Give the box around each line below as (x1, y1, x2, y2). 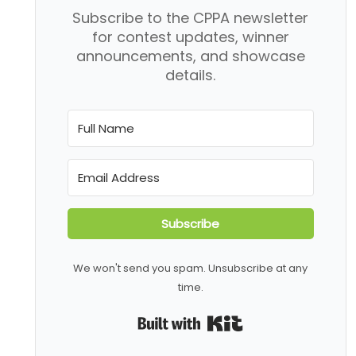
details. (165, 64, 216, 85)
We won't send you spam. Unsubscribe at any (73, 261, 308, 277)
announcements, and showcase (75, 45, 305, 66)
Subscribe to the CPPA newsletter (72, 7, 309, 28)
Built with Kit (243, 311, 311, 327)
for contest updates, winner (91, 26, 289, 47)
